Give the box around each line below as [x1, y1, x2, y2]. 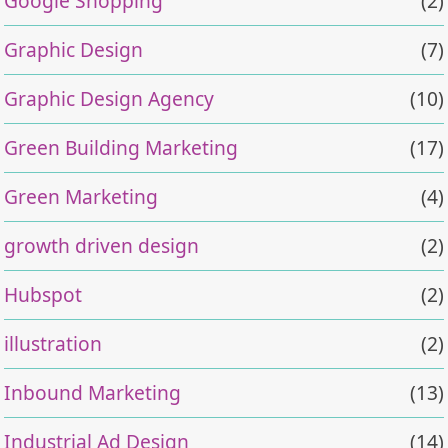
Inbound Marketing [4, 378, 182, 406]
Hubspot [4, 280, 83, 308]
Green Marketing [4, 182, 159, 210]
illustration [4, 329, 103, 357]
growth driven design [4, 231, 200, 259]
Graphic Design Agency [4, 84, 215, 112]
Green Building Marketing [4, 133, 239, 161]
